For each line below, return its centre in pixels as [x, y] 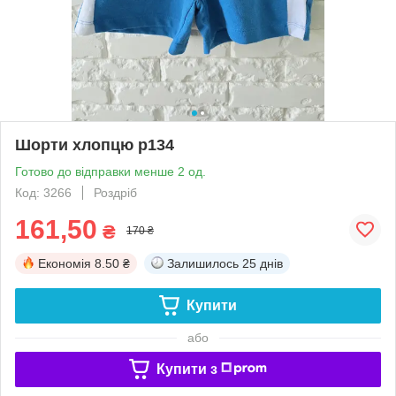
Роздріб [115, 192]
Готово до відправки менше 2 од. [110, 171]
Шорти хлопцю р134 [95, 145]
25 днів [263, 263]
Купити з [187, 369]
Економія [65, 263]
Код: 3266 [43, 192]
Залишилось [203, 263]
